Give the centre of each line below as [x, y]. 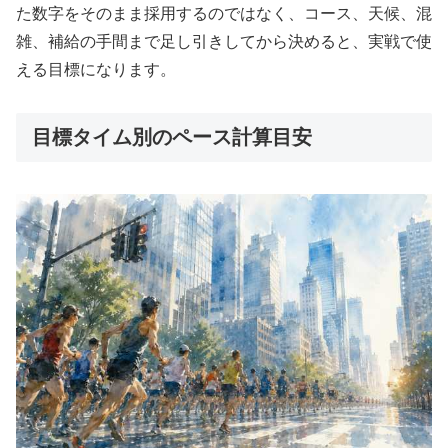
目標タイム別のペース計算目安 [172, 136]
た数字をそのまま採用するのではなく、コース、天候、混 [224, 14]
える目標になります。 [96, 70]
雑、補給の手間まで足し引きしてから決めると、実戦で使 [224, 42]
